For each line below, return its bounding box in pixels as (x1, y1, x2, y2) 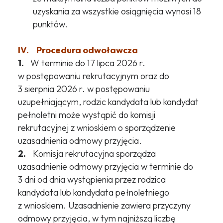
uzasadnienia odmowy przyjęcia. (17, 135, 142, 147)
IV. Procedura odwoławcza (17, 44, 138, 56)
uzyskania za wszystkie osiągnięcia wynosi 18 (32, 5, 201, 17)
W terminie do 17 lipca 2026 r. (28, 57, 145, 69)
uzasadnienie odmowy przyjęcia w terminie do (17, 161, 193, 173)
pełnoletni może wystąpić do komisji (17, 109, 155, 121)
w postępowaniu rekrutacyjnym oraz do (17, 70, 169, 82)
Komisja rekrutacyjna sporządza (28, 148, 156, 160)
